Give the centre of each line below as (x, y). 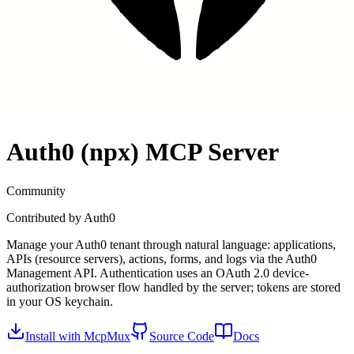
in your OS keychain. (60, 301)
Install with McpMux (78, 336)
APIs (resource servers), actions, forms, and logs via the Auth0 (162, 258)
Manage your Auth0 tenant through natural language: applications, (171, 244)
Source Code (182, 336)
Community (36, 190)
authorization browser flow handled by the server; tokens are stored (173, 287)
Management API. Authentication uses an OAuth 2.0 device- (158, 273)
